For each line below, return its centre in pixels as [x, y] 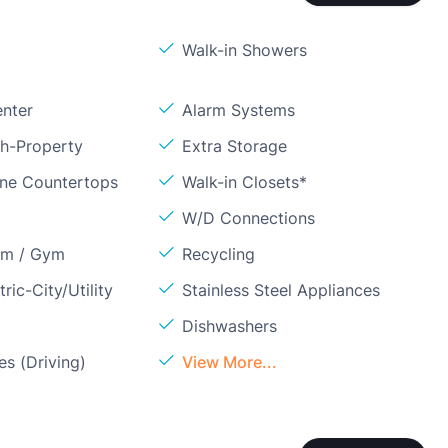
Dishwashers [230, 326]
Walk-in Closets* [245, 182]
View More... [230, 362]
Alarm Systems [239, 110]
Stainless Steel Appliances [281, 290]
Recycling [219, 254]
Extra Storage [235, 146]
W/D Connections [249, 218]
